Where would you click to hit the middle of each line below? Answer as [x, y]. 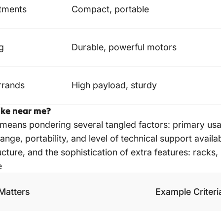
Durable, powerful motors [124, 47]
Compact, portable [110, 9]
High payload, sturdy [114, 85]
